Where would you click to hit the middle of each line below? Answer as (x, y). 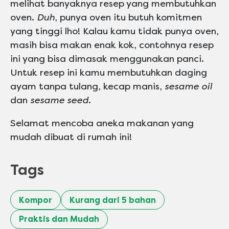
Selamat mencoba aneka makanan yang (102, 123)
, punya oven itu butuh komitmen (128, 18)
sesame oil (188, 87)
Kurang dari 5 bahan (113, 200)
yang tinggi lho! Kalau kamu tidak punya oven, (114, 31)
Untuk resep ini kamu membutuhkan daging (109, 73)
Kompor (36, 200)
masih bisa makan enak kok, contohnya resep (112, 45)
